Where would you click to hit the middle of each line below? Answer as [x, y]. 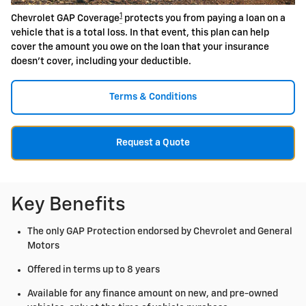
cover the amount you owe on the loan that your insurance [140, 47]
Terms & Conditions [153, 97]
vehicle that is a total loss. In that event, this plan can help [140, 33]
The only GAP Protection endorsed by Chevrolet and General [160, 231]
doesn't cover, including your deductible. [101, 61]
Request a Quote [153, 143]
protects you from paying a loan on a [204, 18]
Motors [43, 246]
